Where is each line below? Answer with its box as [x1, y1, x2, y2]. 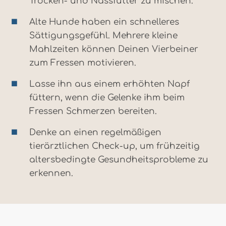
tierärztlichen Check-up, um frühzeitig [29, 141, 200, 151]
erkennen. [29, 168, 73, 179]
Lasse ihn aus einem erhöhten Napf [29, 79, 190, 89]
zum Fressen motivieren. [29, 58, 136, 68]
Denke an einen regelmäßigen [29, 128, 161, 138]
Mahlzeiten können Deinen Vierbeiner [29, 44, 198, 54]
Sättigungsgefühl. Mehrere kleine [29, 31, 178, 41]
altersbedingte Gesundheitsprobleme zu [29, 155, 208, 165]
